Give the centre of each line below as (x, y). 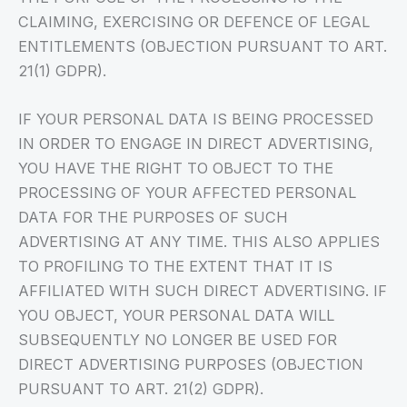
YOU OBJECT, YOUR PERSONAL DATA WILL (176, 315)
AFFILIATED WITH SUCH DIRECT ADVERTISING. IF (203, 290)
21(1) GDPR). (62, 70)
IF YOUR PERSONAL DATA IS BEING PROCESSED (196, 119)
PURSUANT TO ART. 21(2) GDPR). (141, 388)
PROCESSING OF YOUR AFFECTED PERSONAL (187, 192)
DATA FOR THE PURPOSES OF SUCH (153, 217)
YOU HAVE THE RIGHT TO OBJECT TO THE (176, 168)
